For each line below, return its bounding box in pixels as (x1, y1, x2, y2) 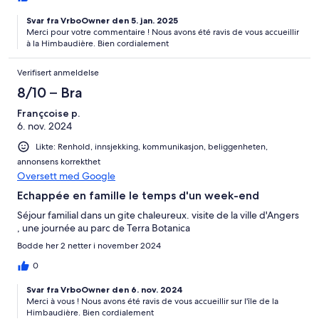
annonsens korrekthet (17, 155, 100, 167)
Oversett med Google (17, 169, 115, 182)
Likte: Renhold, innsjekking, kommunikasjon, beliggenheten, (36, 140, 268, 152)
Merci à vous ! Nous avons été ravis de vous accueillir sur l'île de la (26, 295, 278, 307)
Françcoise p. (17, 106, 80, 120)
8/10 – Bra (17, 83, 83, 101)
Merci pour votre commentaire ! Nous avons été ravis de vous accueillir (26, 26, 299, 38)
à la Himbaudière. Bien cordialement (26, 37, 169, 49)
